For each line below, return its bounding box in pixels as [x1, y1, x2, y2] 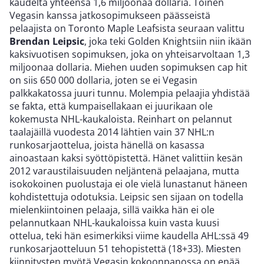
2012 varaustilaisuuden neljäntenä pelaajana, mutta [9, 164, 239, 178]
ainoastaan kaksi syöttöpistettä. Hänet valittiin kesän [9, 151, 243, 165]
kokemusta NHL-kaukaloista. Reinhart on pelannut [9, 113, 232, 126]
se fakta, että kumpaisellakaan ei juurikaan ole [9, 100, 213, 113]
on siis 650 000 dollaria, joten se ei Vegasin [9, 74, 197, 87]
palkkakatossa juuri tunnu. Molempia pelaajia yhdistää [9, 87, 250, 100]
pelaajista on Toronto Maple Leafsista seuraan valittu [9, 22, 245, 35]
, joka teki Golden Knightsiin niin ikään [84, 35, 252, 48]
